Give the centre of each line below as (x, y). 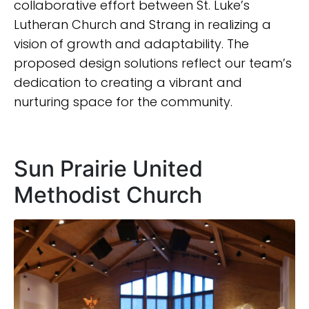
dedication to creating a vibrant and (128, 83)
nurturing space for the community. (123, 102)
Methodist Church (108, 195)
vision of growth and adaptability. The (131, 44)
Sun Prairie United (108, 169)
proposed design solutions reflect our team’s (153, 63)
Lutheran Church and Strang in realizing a (142, 25)
